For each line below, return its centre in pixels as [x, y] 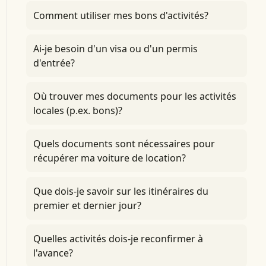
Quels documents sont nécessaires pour [124, 144]
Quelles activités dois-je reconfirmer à [118, 239]
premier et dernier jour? [87, 205]
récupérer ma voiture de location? [109, 158]
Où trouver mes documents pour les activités [134, 96]
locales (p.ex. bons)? [77, 110]
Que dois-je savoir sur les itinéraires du [121, 191]
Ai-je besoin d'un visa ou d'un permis [115, 49]
